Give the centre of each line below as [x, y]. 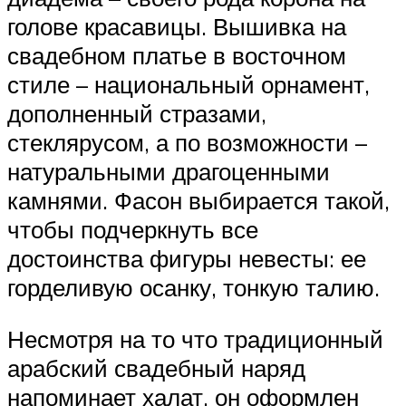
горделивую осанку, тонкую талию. [193, 287]
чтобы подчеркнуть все [133, 229]
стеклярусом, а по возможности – [187, 142]
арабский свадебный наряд [156, 368]
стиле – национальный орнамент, [188, 84]
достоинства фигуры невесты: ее [187, 258]
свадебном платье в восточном [177, 55]
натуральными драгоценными [169, 171]
